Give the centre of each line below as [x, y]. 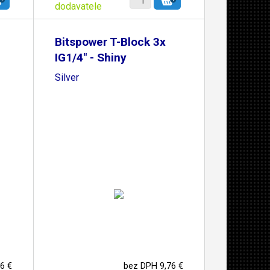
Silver [67, 77]
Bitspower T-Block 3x [110, 42]
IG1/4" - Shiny [90, 58]
